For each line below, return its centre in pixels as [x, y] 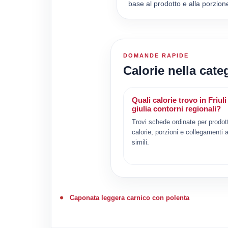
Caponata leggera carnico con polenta [129, 197]
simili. [140, 142]
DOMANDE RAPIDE [156, 55]
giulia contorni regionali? [176, 108]
